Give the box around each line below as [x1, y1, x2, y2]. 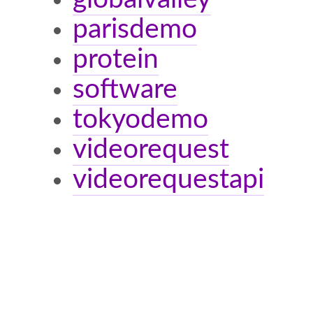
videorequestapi [73, 166, 264, 194]
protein [73, 45, 159, 73]
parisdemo [73, 15, 197, 43]
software [73, 75, 177, 103]
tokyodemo [73, 105, 208, 133]
